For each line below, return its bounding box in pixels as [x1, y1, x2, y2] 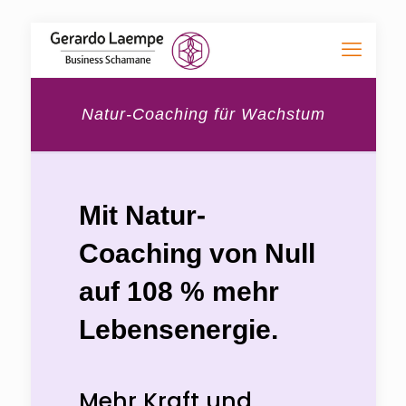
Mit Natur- [78, 200, 206, 230]
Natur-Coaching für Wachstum [81, 105, 325, 123]
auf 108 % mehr [78, 276, 279, 306]
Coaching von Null [78, 238, 315, 268]
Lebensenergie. [78, 314, 278, 344]
